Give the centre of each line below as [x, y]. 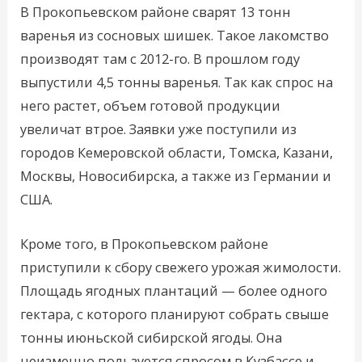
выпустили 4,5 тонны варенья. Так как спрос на [177, 82]
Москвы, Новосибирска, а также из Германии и [176, 175]
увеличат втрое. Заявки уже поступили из [159, 128]
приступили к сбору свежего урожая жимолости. [181, 267]
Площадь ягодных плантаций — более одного [174, 290]
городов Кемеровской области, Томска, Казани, [177, 152]
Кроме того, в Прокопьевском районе [145, 243]
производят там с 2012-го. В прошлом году [160, 58]
